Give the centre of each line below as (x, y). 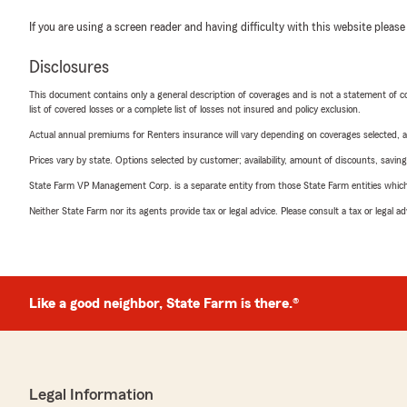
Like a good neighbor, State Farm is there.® (164, 303)
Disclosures (69, 67)
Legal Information (91, 394)
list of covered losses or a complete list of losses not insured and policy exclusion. (195, 109)
